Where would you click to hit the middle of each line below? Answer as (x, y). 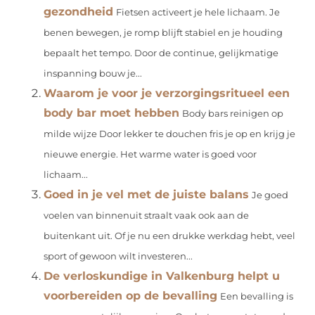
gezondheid (79, 12)
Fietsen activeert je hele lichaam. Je (198, 13)
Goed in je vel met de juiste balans (147, 195)
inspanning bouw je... (93, 74)
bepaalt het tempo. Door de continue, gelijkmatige (161, 53)
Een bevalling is (257, 297)
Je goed (270, 195)
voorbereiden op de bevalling (131, 296)
